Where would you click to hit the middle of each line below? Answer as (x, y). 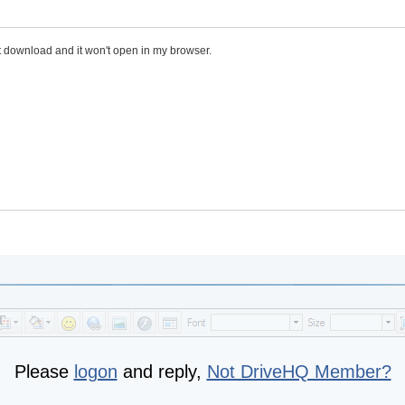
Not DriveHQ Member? (299, 372)
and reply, (162, 372)
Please (44, 372)
